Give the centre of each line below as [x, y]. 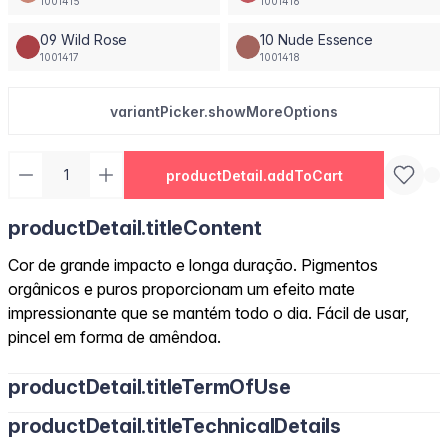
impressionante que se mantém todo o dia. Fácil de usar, [208, 313]
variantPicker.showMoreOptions [224, 111]
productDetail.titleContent [135, 228]
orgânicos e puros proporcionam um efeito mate [181, 289]
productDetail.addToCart [254, 175]
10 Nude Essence [317, 39]
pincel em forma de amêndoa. [114, 337]
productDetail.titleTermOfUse [149, 387]
